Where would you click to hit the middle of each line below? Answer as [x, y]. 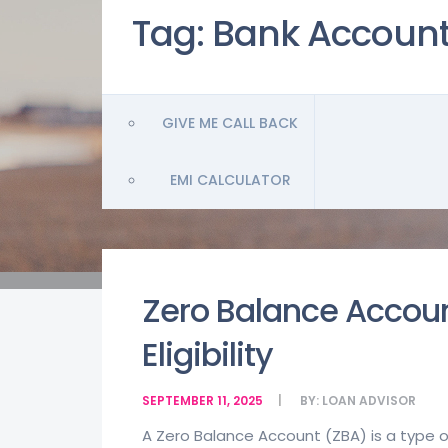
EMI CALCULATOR [230, 180]
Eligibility [207, 354]
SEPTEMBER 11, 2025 [202, 400]
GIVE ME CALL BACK [230, 123]
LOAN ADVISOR [369, 400]
